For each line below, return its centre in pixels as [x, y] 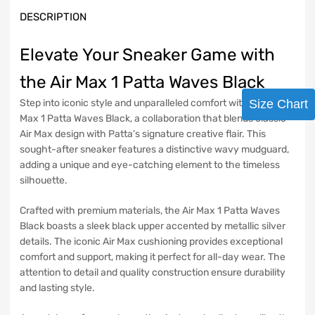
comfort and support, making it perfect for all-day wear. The [153, 257]
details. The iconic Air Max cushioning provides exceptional [151, 242]
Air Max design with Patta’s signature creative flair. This [143, 134]
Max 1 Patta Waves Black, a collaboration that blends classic [153, 118]
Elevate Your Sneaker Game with [147, 54]
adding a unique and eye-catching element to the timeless [150, 165]
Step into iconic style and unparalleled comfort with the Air [150, 103]
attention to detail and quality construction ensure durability [153, 272]
